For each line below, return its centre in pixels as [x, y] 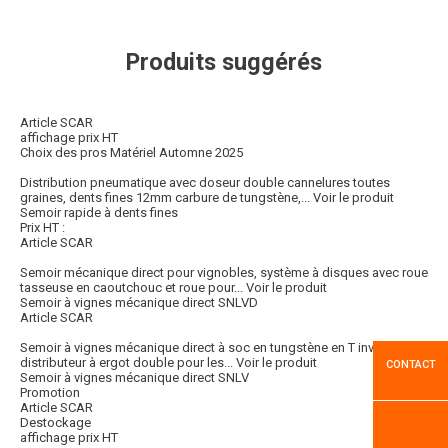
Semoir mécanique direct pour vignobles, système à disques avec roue [224, 273]
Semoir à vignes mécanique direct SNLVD [139, 303]
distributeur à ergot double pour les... [126, 363]
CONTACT [410, 364]
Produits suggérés [224, 62]
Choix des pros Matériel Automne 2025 [131, 153]
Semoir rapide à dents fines [99, 213]
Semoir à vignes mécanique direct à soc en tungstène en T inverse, [211, 348]
